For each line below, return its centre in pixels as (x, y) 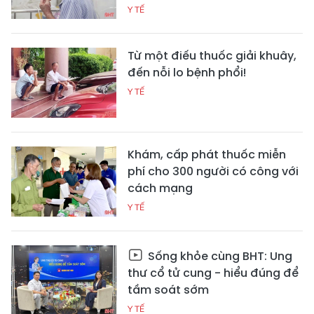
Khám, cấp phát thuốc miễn (207, 155)
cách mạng (160, 189)
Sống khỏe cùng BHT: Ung (219, 257)
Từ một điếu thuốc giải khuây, (212, 56)
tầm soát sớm (168, 290)
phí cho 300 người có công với (213, 172)
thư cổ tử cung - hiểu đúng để (213, 273)
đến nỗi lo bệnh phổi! (187, 73)
